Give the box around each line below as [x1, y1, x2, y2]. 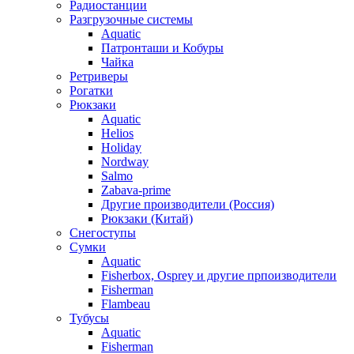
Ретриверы [70, 70, 128, 83]
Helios [101, 126, 134, 140]
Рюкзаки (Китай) [101, 212, 193, 225]
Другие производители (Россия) [101, 198, 274, 211]
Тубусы [70, 311, 109, 325]
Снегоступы [70, 226, 136, 239]
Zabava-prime [101, 183, 171, 197]
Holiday [101, 141, 141, 154]
